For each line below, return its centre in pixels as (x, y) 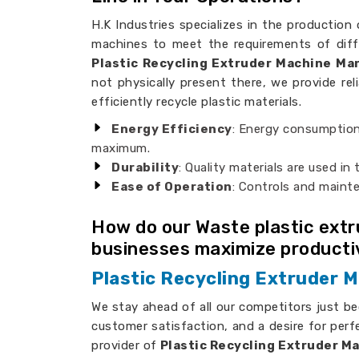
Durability (145, 167)
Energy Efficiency (172, 129)
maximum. (121, 148)
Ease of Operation (172, 187)
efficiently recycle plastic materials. (196, 102)
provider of (124, 345)
